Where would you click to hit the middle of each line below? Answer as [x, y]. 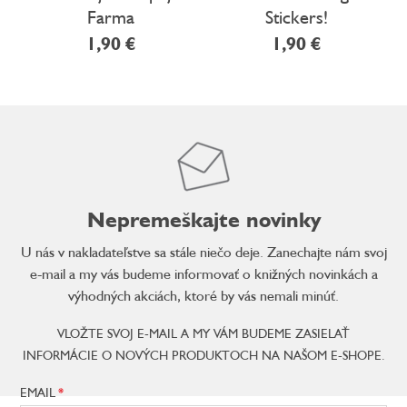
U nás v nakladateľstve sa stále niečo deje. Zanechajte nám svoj [203, 252]
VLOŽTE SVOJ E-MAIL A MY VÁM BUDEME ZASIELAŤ [203, 333]
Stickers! [296, 17]
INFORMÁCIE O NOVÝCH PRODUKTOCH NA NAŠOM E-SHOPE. [203, 355]
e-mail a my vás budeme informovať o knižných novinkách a [203, 273]
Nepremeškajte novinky [203, 219]
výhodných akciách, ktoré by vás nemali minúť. [203, 295]
